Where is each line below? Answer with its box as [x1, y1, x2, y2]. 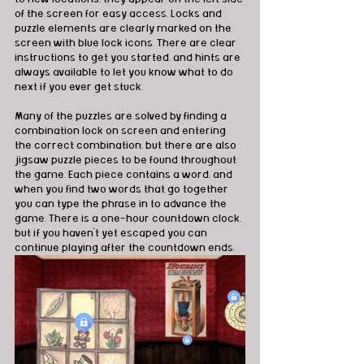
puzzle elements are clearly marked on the [15, 23, 234, 35]
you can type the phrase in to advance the [15, 198, 229, 210]
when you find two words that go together [15, 184, 231, 196]
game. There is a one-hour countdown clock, [15, 213, 244, 225]
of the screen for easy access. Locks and [15, 8, 224, 20]
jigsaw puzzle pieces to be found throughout [15, 154, 239, 167]
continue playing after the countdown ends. [15, 242, 235, 254]
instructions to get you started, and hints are [15, 52, 243, 64]
